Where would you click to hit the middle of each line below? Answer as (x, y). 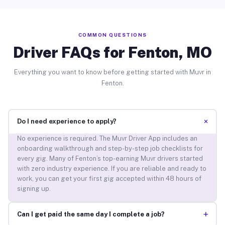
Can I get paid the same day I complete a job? (91, 214)
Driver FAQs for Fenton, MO (113, 52)
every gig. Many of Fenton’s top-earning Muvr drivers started (110, 159)
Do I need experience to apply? (67, 122)
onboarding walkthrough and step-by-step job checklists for (110, 149)
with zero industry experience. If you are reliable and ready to (111, 169)
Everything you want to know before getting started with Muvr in (113, 72)
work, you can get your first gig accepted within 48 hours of (109, 179)
